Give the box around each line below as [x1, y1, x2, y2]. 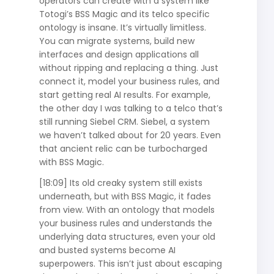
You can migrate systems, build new [39, 34, 194, 47]
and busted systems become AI [39, 243, 176, 256]
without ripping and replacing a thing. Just [39, 61, 218, 74]
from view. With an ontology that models [39, 203, 215, 216]
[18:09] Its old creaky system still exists [39, 176, 202, 189]
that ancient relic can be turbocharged [39, 142, 207, 155]
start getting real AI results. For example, [39, 88, 210, 101]
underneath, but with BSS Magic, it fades [39, 190, 211, 202]
